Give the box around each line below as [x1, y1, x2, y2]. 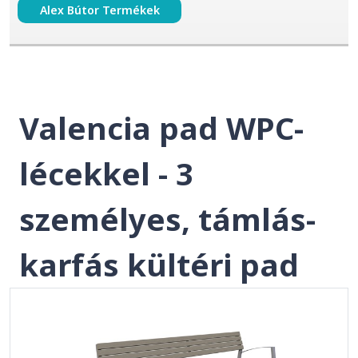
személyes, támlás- [19, 198, 316, 240]
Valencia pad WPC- [19, 107, 304, 149]
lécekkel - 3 [19, 153, 193, 194]
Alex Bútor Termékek [39, 2, 160, 18]
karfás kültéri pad [19, 244, 299, 285]
